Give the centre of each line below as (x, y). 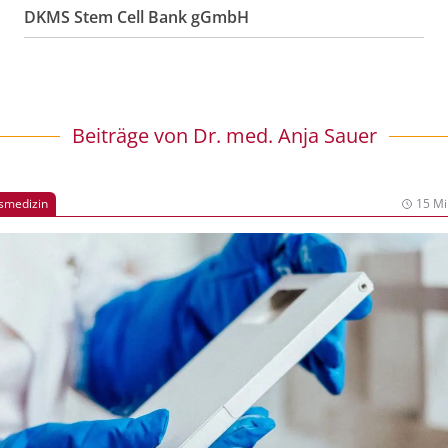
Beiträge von (132, 135)
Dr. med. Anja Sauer (284, 135)
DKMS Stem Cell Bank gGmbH (136, 17)
